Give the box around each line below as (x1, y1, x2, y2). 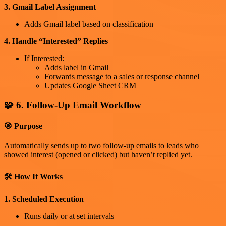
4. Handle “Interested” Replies (4, 37, 108, 46)
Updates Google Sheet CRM (44, 81, 136, 90)
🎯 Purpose (4, 122, 42, 131)
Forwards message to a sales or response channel (44, 72, 199, 81)
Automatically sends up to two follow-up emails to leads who (4, 141, 199, 150)
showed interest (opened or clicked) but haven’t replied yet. (4, 150, 192, 159)
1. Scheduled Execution (4, 194, 84, 203)
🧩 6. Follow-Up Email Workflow (4, 99, 141, 110)
